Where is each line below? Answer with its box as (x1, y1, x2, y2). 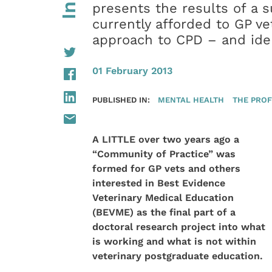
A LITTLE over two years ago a (92, 133, 239, 145)
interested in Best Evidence (92, 177, 225, 189)
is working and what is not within (92, 235, 256, 247)
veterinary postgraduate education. (92, 250, 263, 262)
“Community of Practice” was (92, 148, 236, 160)
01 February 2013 (92, 65, 172, 76)
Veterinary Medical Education (92, 191, 234, 203)
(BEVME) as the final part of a (92, 206, 236, 218)
